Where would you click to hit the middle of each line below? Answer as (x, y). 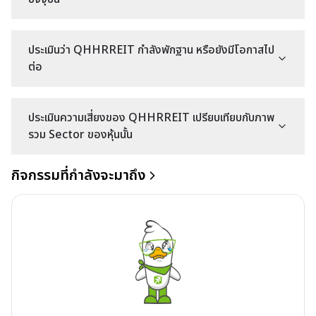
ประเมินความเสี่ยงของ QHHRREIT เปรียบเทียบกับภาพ (151, 118)
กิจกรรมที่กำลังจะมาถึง (78, 176)
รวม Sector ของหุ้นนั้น (80, 135)
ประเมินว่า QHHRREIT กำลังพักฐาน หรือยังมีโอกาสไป (151, 50)
